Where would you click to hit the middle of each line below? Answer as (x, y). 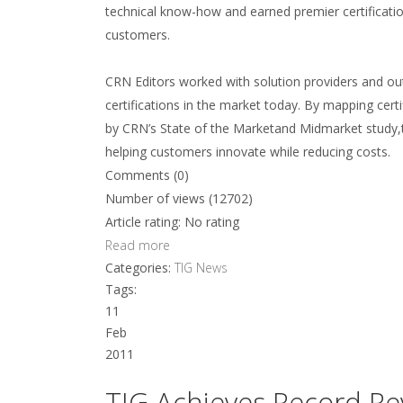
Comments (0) (147, 175)
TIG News (201, 268)
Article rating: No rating (172, 222)
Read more (138, 245)
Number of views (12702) (179, 198)
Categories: (140, 268)
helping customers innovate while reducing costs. (248, 152)
